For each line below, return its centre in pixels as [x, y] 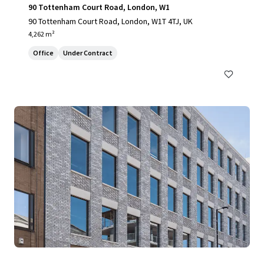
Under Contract [88, 53]
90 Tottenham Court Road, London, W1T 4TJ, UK [110, 21]
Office [43, 53]
